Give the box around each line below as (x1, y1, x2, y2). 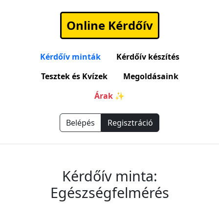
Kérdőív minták (40, 51, 101, 62)
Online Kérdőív (66, 17, 153, 33)
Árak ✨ (94, 90, 125, 101)
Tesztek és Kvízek (41, 71, 108, 82)
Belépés (66, 117, 95, 128)
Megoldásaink (123, 71, 178, 82)
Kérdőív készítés (116, 51, 179, 62)
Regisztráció (108, 117, 153, 128)
